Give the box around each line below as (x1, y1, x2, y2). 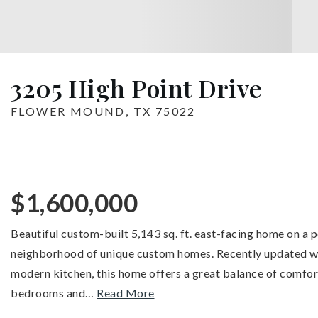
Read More (97, 286, 155, 300)
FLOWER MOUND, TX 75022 (11, 104, 196, 118)
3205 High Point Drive (11, 72, 263, 104)
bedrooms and (11, 286, 85, 300)
